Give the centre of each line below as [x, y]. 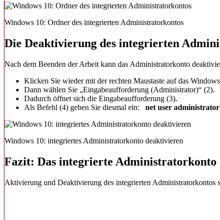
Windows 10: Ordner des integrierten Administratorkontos [94, 23]
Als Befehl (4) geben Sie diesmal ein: [85, 108]
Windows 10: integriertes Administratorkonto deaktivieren [94, 141]
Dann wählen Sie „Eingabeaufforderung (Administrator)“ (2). [119, 90]
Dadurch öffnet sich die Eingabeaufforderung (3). [101, 99]
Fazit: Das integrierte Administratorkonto [110, 161]
